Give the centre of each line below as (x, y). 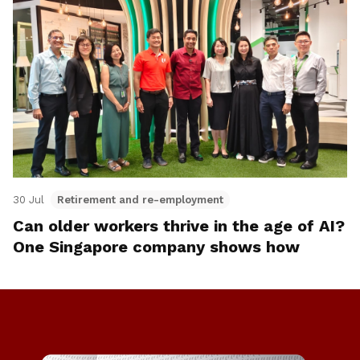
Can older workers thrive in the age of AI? (179, 226)
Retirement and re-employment (140, 200)
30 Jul (29, 200)
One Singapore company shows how (156, 247)
